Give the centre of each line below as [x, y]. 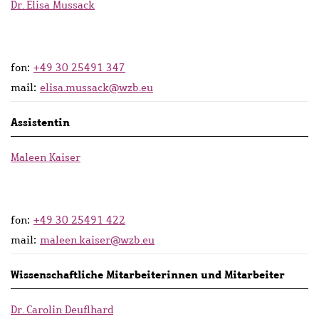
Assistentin [40, 122]
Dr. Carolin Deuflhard [62, 309]
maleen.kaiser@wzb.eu [97, 240]
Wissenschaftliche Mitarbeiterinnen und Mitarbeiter [148, 274]
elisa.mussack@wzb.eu [96, 87]
